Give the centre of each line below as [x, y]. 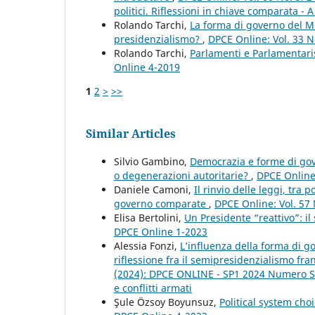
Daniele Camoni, [154, 190]
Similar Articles [131, 134]
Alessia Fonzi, [147, 246]
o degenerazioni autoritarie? [182, 176]
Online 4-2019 [147, 67]
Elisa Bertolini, [149, 218]
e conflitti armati [153, 288]
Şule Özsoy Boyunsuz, [167, 302]
